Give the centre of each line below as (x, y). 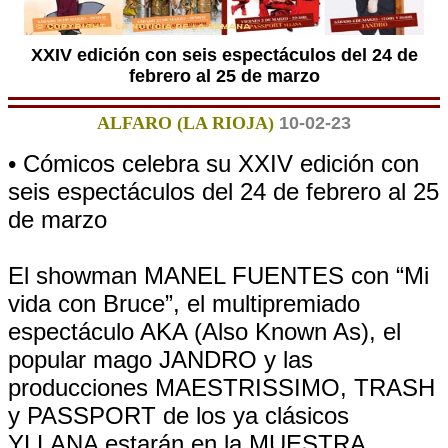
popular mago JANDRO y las (160, 359)
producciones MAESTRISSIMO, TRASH (221, 387)
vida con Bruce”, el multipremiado (184, 303)
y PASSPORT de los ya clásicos (178, 415)
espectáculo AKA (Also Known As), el (204, 331)
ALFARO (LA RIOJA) (185, 123)
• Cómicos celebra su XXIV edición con (213, 163)
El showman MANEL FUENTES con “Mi (218, 275)
